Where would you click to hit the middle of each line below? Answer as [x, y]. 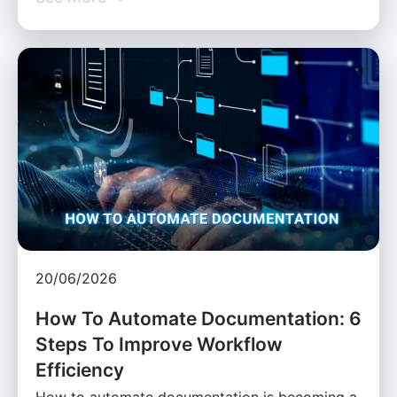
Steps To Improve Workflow [159, 345]
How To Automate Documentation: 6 [198, 319]
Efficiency [80, 370]
